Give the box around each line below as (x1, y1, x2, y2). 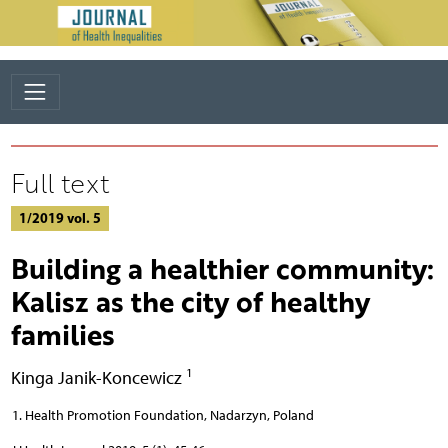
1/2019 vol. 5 (18, 208, 101, 227)
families (10, 313, 115, 354)
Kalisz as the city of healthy (10, 280, 370, 321)
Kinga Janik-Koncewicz (10, 366, 186, 388)
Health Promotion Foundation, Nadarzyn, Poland (24, 406, 314, 424)
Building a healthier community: (10, 247, 434, 288)
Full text (10, 164, 109, 201)
